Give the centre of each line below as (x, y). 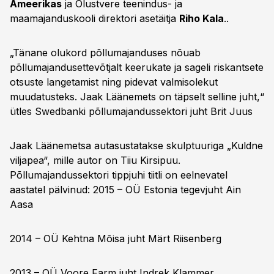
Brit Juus (231, 111)
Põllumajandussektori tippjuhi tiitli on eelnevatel (119, 175)
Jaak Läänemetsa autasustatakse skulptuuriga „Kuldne (136, 146)
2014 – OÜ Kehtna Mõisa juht (79, 239)
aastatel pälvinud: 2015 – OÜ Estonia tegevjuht (118, 190)
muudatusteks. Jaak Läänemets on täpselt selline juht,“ (137, 97)
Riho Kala (202, 18)
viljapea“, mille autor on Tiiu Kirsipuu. (95, 160)
